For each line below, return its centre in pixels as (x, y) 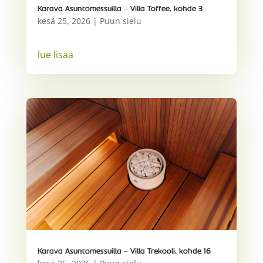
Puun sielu (120, 21)
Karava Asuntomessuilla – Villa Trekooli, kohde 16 (124, 251)
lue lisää (55, 55)
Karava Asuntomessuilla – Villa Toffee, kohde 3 (120, 9)
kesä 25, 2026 (64, 21)
